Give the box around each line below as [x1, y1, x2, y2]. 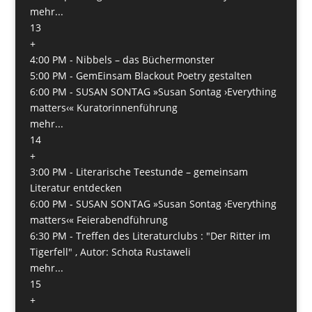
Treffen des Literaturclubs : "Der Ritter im [75, 228, 270, 242]
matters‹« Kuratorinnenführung [29, 100, 178, 114]
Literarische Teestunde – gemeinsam [75, 164, 248, 178]
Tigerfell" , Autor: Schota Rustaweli [29, 244, 191, 258]
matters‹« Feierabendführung [29, 212, 168, 226]
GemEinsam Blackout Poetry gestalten [75, 68, 252, 82]
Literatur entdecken [29, 180, 122, 194]
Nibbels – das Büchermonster [75, 52, 214, 66]
